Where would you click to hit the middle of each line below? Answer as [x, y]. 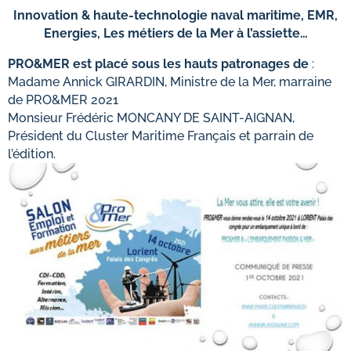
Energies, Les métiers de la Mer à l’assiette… [175, 33]
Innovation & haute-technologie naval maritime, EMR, [175, 15]
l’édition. [32, 154]
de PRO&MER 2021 [63, 100]
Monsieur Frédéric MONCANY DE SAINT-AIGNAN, [151, 118]
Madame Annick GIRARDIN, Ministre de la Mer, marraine [170, 82]
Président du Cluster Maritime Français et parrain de [161, 136]
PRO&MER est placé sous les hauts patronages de [158, 64]
